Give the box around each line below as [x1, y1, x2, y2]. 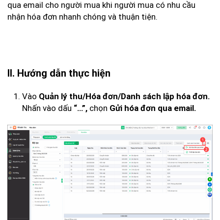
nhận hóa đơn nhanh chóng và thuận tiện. [7, 11, 158, 22]
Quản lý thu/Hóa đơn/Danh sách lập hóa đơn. [39, 91, 210, 101]
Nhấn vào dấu [22, 103, 74, 113]
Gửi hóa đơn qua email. [110, 103, 196, 113]
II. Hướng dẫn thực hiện [7, 67, 110, 79]
